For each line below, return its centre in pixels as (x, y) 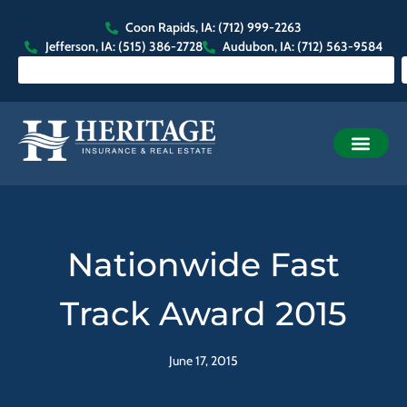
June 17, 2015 (203, 360)
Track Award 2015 (203, 313)
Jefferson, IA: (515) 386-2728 (124, 46)
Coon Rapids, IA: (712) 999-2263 (214, 27)
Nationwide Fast (203, 264)
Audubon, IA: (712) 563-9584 (303, 46)
